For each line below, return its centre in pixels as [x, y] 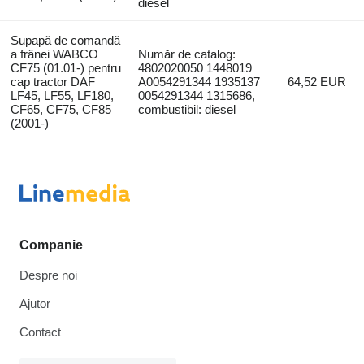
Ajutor [35, 303]
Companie [51, 245]
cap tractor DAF [52, 81]
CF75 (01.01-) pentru [65, 67]
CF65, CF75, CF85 [61, 109]
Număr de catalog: [187, 54]
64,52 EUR [317, 81]
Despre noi [48, 275]
